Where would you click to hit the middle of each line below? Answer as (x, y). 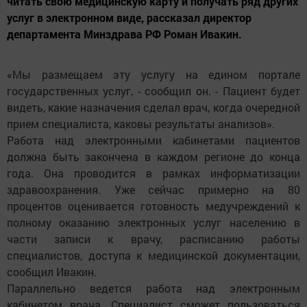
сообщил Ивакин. (52, 272)
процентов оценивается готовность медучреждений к (153, 206)
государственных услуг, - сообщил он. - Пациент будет (153, 91)
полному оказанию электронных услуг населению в (153, 223)
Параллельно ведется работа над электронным (153, 288)
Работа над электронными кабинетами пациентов (153, 140)
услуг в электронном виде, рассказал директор (129, 18)
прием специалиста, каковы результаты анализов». (141, 124)
